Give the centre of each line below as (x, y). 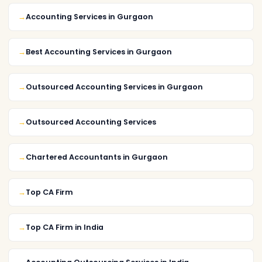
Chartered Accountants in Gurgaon (97, 157)
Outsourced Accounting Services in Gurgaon (114, 87)
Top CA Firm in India (65, 227)
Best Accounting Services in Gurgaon (99, 51)
